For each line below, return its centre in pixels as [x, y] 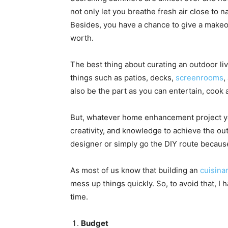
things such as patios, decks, [123, 78]
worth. [82, 38]
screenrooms [199, 78]
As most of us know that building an [135, 170]
